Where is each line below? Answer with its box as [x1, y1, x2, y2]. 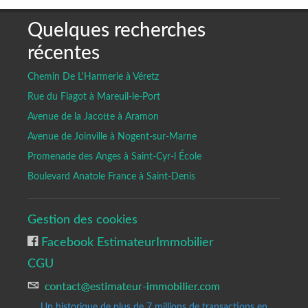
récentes [27, 43, 100, 63]
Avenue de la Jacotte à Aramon [27, 111, 159, 122]
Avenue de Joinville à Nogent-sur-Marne [27, 131, 197, 142]
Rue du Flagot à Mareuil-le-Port [27, 91, 160, 102]
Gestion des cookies [27, 213, 137, 225]
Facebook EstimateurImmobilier [38, 236, 214, 248]
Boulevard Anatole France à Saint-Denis [27, 171, 195, 181]
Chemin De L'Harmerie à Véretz [27, 71, 159, 82]
